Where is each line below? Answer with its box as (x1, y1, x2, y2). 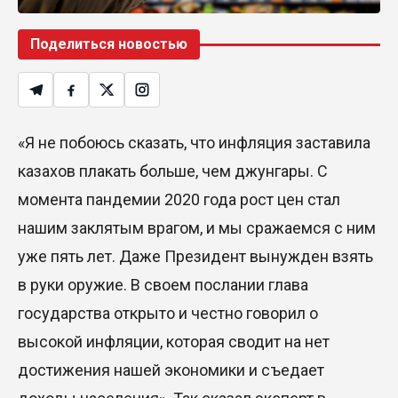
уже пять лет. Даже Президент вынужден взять (18, 247, 373, 267)
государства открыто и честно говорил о (18, 304, 318, 323)
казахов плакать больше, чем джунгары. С (18, 162, 328, 181)
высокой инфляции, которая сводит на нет (18, 332, 330, 352)
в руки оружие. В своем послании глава (18, 275, 308, 295)
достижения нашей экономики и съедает (18, 361, 324, 380)
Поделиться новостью (30, 36, 187, 53)
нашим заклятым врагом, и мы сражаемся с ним (18, 219, 376, 238)
